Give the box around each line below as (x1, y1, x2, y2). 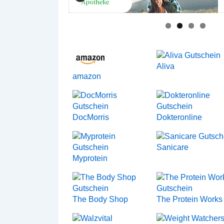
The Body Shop (72, 195, 128, 203)
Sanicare (156, 143, 189, 151)
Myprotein (72, 154, 108, 162)
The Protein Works (156, 195, 223, 203)
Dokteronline (156, 113, 202, 121)
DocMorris (72, 113, 109, 121)
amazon (72, 72, 101, 80)
